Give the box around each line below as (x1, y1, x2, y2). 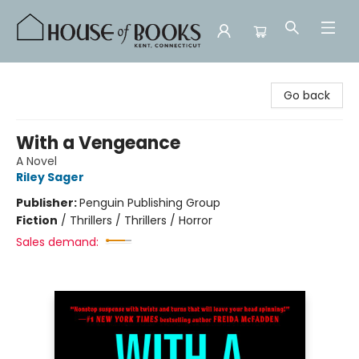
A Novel (16, 153, 57, 169)
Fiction (16, 212, 58, 228)
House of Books (12, 70, 97, 86)
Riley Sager (16, 169, 84, 185)
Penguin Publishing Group (79, 195, 220, 211)
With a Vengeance (16, 131, 180, 155)
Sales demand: (16, 234, 99, 250)
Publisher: (16, 195, 79, 211)
